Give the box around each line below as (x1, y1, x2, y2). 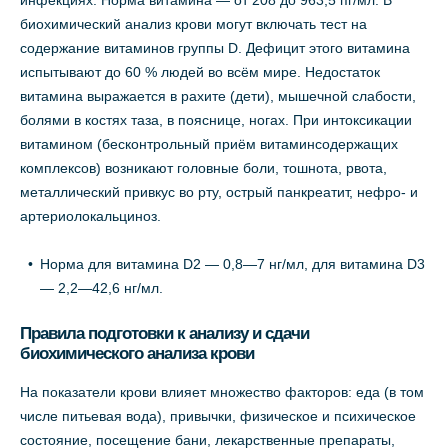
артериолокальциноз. (20, 208, 161, 225)
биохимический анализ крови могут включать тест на (20, 16, 367, 33)
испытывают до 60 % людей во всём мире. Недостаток (20, 64, 380, 81)
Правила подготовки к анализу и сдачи (20, 324, 309, 344)
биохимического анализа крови (20, 344, 254, 364)
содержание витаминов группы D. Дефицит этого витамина (20, 40, 410, 57)
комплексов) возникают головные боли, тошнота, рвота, (20, 160, 387, 177)
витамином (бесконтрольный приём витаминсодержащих (20, 136, 398, 153)
